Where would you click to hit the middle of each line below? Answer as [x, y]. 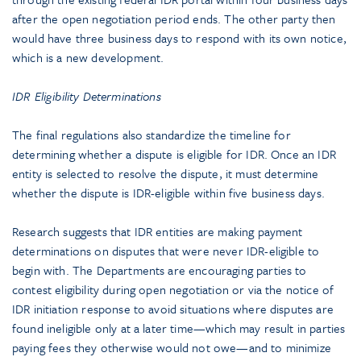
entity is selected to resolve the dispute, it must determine [166, 174]
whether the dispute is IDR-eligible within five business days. [168, 193]
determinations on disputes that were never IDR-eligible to [166, 251]
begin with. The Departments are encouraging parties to [160, 270]
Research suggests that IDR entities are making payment [158, 232]
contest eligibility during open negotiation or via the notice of [173, 290]
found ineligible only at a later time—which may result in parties [179, 328]
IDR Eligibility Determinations [87, 96]
